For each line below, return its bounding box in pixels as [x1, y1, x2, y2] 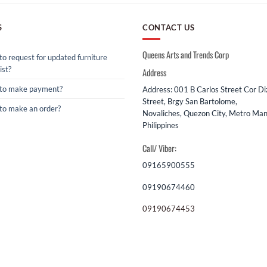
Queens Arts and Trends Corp [142, 48, 229, 61]
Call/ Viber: [142, 141, 176, 154]
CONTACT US [142, 22, 195, 32]
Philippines [142, 120, 179, 131]
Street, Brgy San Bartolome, [142, 97, 237, 107]
